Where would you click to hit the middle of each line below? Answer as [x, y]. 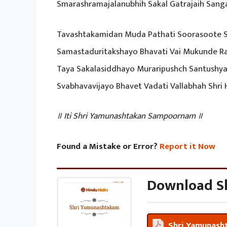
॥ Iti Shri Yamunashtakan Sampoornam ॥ [130, 116]
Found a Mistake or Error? [108, 146]
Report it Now [187, 146]
